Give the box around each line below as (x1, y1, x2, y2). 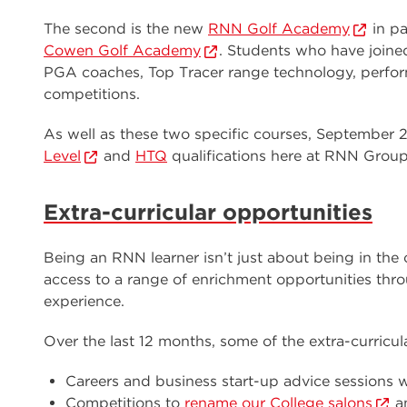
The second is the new (44, 20, 208, 37)
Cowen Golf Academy (44, 42, 201, 59)
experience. (44, 293, 124, 310)
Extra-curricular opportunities (44, 199, 372, 225)
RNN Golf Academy (208, 20, 350, 37)
